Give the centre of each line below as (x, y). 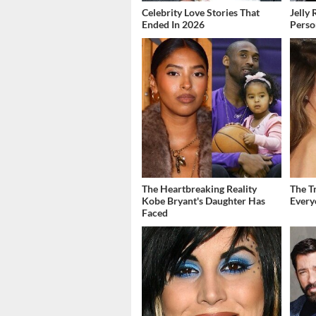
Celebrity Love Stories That (201, 13)
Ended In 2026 (173, 25)
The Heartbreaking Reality (199, 189)
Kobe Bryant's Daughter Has (203, 201)
